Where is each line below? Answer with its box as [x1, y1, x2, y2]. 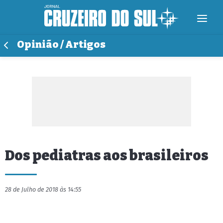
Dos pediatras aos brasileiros [5, 147, 209, 164]
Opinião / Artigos [17, 39, 106, 50]
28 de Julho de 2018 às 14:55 [5, 186, 81, 193]
